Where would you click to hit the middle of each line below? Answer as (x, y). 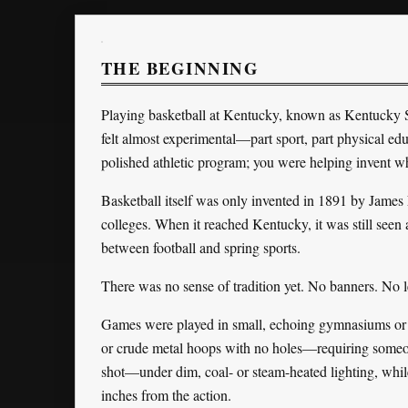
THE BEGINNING (180, 67)
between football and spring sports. (201, 248)
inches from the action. (166, 395)
